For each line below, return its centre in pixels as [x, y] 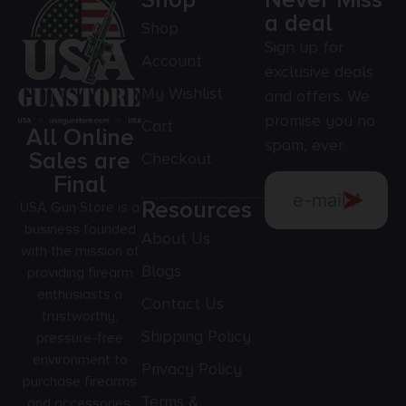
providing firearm [80, 273]
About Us [176, 239]
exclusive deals [319, 72]
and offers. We [317, 97]
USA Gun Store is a [80, 208]
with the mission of [80, 251]
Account [172, 61]
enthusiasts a [80, 295]
